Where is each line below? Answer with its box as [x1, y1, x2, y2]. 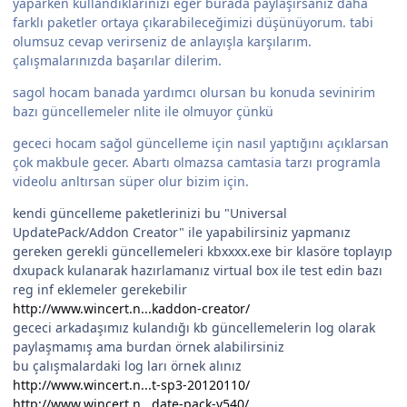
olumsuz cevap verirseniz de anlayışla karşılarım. [13, 33, 312, 51]
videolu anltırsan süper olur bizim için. [13, 173, 249, 191]
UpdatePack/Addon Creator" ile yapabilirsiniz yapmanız [13, 223, 351, 242]
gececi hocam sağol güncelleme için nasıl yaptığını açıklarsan [13, 134, 389, 153]
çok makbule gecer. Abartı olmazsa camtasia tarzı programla [13, 154, 381, 172]
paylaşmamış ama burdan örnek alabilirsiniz [13, 338, 284, 356]
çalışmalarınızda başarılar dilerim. [13, 52, 222, 70]
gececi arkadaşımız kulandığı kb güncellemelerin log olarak [13, 319, 375, 337]
